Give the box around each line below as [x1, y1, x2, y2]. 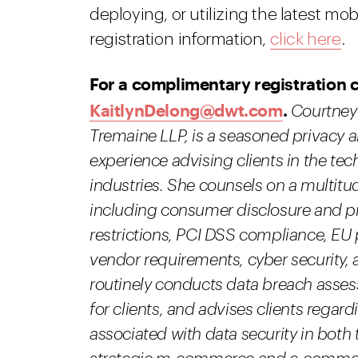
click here [269, 31, 341, 48]
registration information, [89, 31, 270, 48]
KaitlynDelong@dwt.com [89, 100, 283, 120]
